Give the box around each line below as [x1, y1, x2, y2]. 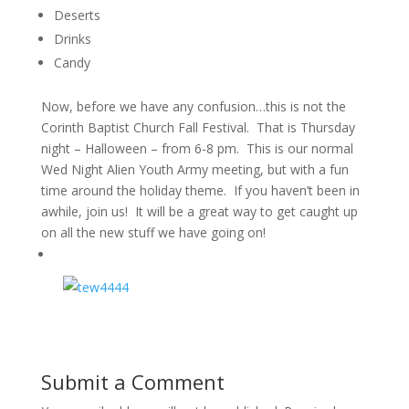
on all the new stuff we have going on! [40, 224, 266, 241]
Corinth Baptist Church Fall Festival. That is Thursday [40, 119, 355, 136]
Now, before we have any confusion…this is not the [40, 98, 346, 115]
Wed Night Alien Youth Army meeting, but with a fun [40, 161, 349, 178]
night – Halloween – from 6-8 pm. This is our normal [40, 140, 353, 157]
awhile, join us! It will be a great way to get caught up [40, 203, 358, 220]
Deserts [53, 6, 100, 24]
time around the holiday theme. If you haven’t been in [40, 182, 360, 199]
